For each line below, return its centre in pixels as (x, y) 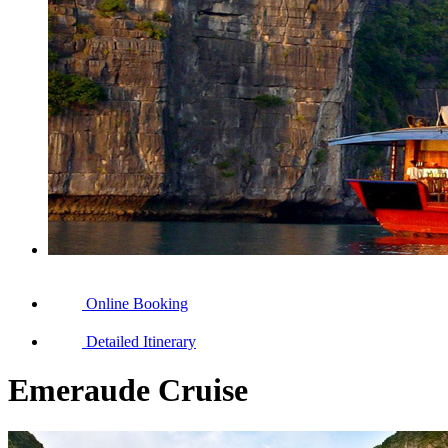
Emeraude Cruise (128, 390)
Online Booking (137, 303)
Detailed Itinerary (141, 341)
